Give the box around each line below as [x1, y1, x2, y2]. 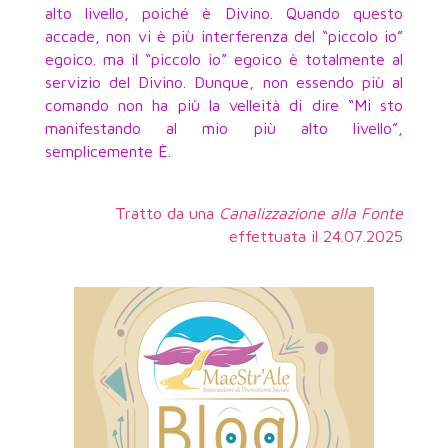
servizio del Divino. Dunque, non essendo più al [44, 72, 404, 91]
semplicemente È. [44, 141, 171, 160]
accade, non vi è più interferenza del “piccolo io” [44, 26, 404, 45]
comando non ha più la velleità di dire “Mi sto [44, 95, 404, 114]
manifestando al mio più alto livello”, [44, 118, 404, 137]
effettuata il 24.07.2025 [229, 226, 404, 245]
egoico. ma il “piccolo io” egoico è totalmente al [44, 49, 404, 68]
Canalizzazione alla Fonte [219, 203, 404, 222]
